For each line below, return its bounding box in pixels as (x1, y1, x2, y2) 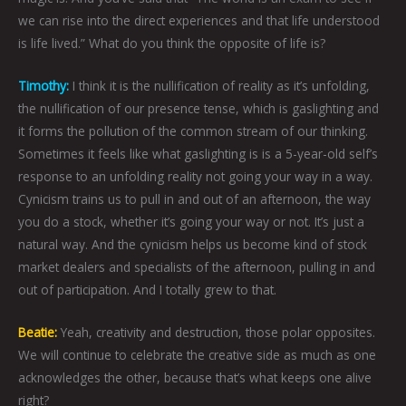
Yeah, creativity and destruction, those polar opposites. (57, 324, 375, 342)
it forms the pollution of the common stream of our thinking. (18, 122, 368, 140)
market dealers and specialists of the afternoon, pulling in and (18, 258, 375, 276)
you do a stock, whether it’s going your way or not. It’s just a (18, 213, 364, 231)
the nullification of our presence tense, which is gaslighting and (18, 100, 379, 118)
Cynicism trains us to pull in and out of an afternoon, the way (18, 190, 371, 208)
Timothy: (18, 77, 69, 95)
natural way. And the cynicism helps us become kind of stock (18, 236, 367, 254)
